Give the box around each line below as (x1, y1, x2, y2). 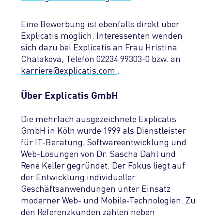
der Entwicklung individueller (21, 170, 136, 183)
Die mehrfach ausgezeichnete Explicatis (21, 112, 176, 125)
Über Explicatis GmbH (21, 89, 118, 101)
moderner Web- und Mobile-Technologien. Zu (21, 194, 196, 206)
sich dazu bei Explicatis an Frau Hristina (21, 40, 177, 53)
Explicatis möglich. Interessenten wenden (21, 29, 183, 41)
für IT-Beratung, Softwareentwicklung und (21, 136, 186, 148)
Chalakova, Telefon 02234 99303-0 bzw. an (21, 52, 181, 64)
